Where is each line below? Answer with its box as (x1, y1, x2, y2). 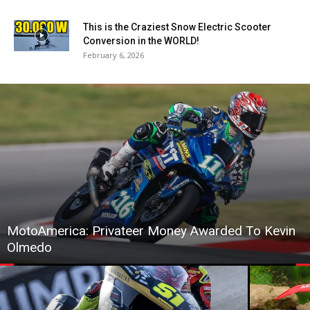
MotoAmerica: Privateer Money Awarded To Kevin (7, 222, 295, 239)
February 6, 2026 (83, 49, 144, 60)
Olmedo (7, 239, 52, 255)
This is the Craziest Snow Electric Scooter (83, 21, 271, 33)
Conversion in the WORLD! (83, 35, 199, 46)
